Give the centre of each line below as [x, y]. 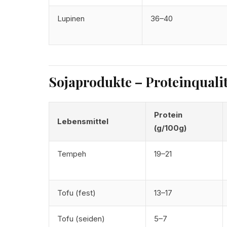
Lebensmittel [83, 121]
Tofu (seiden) [81, 219]
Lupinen [71, 18]
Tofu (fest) [77, 193]
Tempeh [72, 154]
